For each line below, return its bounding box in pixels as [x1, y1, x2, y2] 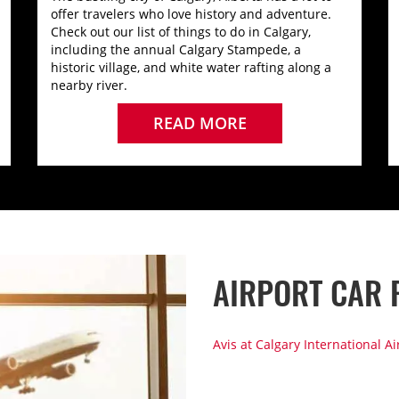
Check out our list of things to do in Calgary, [50, 23, 311, 40]
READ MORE [152, 112, 247, 134]
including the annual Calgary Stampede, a [50, 41, 301, 58]
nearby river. [50, 77, 131, 94]
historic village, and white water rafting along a [50, 59, 331, 76]
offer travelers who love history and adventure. [50, 5, 331, 22]
